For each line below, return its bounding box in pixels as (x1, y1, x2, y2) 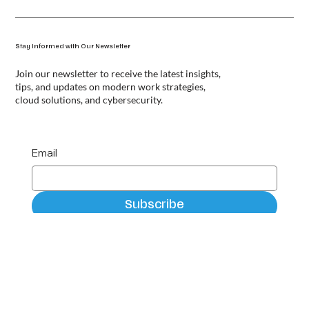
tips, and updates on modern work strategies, (15, 106, 206, 118)
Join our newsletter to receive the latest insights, (15, 92, 221, 105)
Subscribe (124, 224, 184, 236)
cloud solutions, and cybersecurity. (15, 119, 163, 131)
